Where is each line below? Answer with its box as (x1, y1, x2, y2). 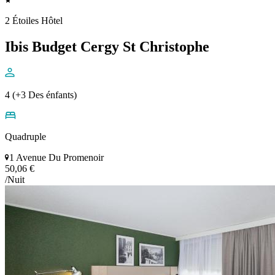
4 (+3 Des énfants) (5, 89, 77, 100)
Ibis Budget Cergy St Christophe (5, 38, 209, 55)
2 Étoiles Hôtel (5, 15, 63, 26)
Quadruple (5, 131, 46, 142)
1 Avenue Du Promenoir (9, 152, 104, 163)
